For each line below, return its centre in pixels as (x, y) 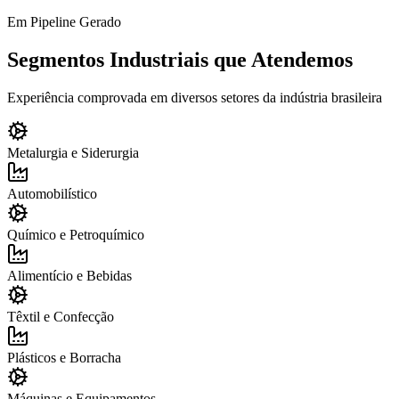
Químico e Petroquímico (76, 235)
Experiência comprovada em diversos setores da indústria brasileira (195, 98)
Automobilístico (52, 194)
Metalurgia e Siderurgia (73, 153)
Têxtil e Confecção (61, 317)
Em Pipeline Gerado (64, 22)
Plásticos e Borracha (64, 358)
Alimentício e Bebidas (69, 276)
